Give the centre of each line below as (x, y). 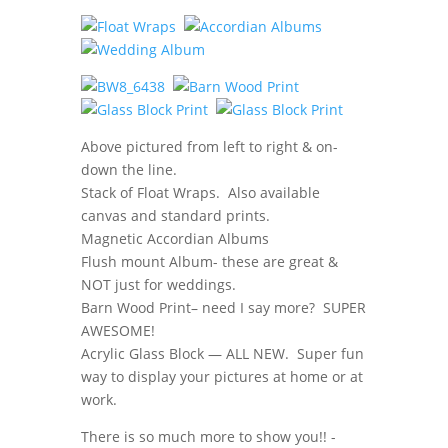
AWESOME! (117, 330)
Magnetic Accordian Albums (174, 238)
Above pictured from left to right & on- (209, 146)
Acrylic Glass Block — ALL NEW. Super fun (222, 353)
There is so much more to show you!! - (208, 436)
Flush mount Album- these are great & (209, 261)
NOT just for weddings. (158, 284)
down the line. (128, 169)
